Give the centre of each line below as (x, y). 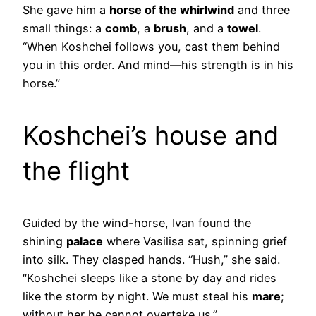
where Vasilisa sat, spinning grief (195, 242)
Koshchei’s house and (151, 136)
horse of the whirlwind (172, 10)
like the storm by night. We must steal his (137, 297)
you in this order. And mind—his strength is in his (158, 65)
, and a (207, 29)
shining (44, 242)
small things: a (64, 29)
